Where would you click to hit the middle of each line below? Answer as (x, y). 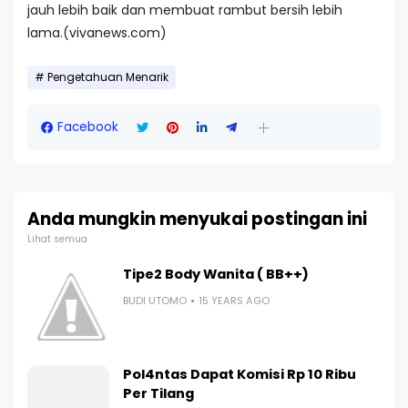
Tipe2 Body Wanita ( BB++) (216, 274)
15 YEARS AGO (234, 301)
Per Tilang (158, 393)
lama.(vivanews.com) (97, 33)
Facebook (88, 127)
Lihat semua (57, 239)
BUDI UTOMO (155, 301)
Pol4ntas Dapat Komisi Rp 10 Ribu (240, 374)
